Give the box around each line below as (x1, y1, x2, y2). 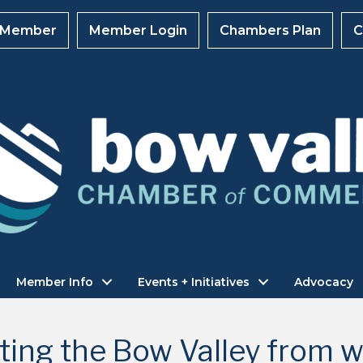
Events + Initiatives (137, 275, 250, 290)
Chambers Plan (220, 23, 321, 38)
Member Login (89, 23, 187, 38)
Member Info (15, 275, 93, 290)
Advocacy (293, 275, 353, 290)
